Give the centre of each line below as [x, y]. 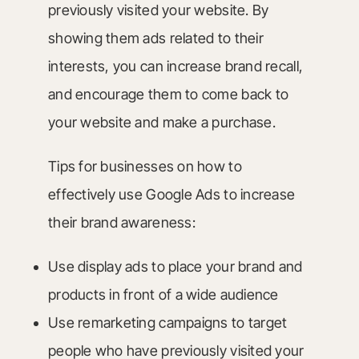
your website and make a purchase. [161, 122]
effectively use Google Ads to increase [171, 194]
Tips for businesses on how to [145, 166]
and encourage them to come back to [168, 94]
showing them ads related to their [155, 38]
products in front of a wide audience [163, 294]
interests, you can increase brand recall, [175, 66]
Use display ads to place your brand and [175, 266]
